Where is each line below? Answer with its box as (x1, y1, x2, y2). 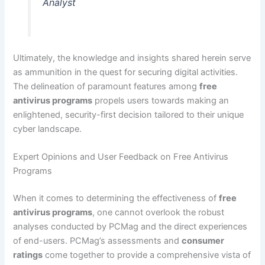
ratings (13, 250, 43, 261)
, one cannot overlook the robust (92, 207, 225, 218)
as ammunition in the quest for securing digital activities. (13, 67, 238, 78)
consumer (182, 235, 225, 247)
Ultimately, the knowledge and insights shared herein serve (13, 53, 251, 64)
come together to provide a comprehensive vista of (43, 250, 251, 261)
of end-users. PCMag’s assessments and (13, 235, 182, 247)
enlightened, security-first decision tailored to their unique (13, 109, 244, 121)
